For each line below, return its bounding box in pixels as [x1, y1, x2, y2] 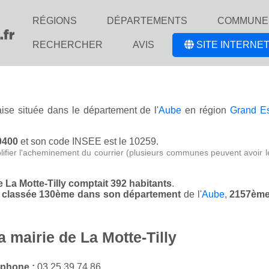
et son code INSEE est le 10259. [18, 136, 159, 147]
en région [181, 105, 231, 116]
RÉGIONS [32, 16, 77, 26]
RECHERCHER [32, 40, 103, 50]
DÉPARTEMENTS [107, 16, 187, 26]
